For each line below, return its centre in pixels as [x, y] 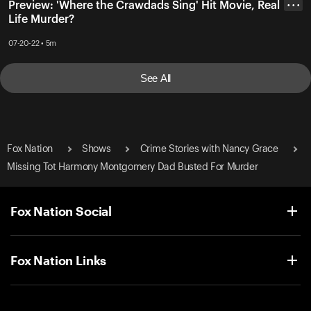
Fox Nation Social [61, 211]
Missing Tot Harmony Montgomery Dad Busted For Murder [133, 167]
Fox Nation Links [59, 260]
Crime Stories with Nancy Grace [209, 149]
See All [155, 78]
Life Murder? [41, 20]
